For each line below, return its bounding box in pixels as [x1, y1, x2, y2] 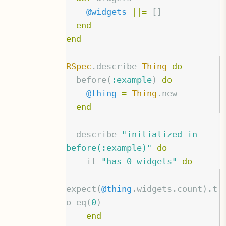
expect [66, 184, 97, 194]
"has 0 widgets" [101, 156, 178, 167]
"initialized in [122, 129, 198, 140]
